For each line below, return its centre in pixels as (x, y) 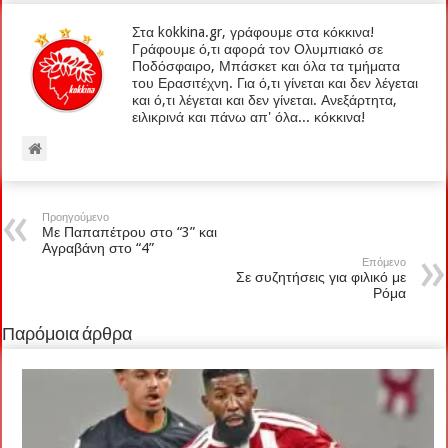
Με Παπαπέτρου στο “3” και (130, 231)
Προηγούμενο (76, 217)
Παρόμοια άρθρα (67, 335)
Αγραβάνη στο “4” (98, 247)
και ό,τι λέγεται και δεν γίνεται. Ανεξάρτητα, (265, 99)
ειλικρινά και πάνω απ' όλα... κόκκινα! (249, 116)
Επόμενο (383, 262)
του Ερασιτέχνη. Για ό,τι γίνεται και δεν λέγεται (275, 82)
